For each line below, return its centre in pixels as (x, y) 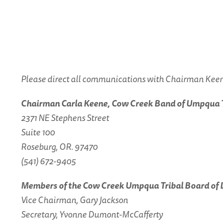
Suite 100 (38, 132)
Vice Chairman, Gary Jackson (74, 200)
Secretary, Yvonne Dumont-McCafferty (92, 214)
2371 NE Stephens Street (65, 117)
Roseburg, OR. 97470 (59, 146)
